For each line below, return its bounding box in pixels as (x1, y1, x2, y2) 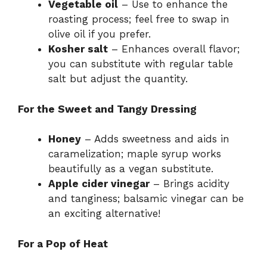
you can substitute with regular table (48, 58, 233, 70)
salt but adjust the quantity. (48, 73, 188, 85)
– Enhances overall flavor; (108, 43, 240, 55)
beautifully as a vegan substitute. (48, 163, 213, 175)
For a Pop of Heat (18, 237, 108, 250)
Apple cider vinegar (48, 178, 150, 190)
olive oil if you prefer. (48, 28, 151, 41)
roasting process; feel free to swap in (48, 13, 229, 26)
